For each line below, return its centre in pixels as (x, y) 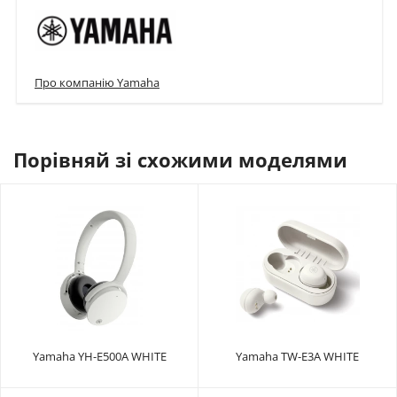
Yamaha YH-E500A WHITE (99, 357)
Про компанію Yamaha (97, 83)
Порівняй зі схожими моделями (180, 160)
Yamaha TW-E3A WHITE (297, 357)
